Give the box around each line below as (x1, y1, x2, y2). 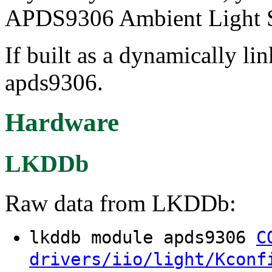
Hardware (5, 108, 119, 137)
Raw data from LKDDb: (5, 190, 236, 217)
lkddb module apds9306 (29, 227, 256, 248)
